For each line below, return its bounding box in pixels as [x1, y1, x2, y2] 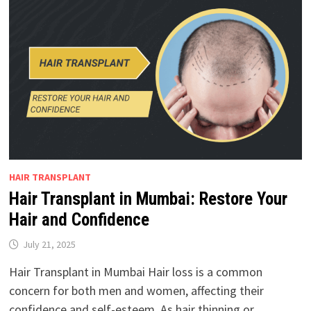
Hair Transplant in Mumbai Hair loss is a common [8, 263, 262, 280]
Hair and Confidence [8, 209, 149, 230]
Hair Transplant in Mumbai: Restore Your [8, 188, 287, 209]
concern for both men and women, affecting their [8, 282, 264, 299]
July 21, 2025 [22, 237, 76, 251]
